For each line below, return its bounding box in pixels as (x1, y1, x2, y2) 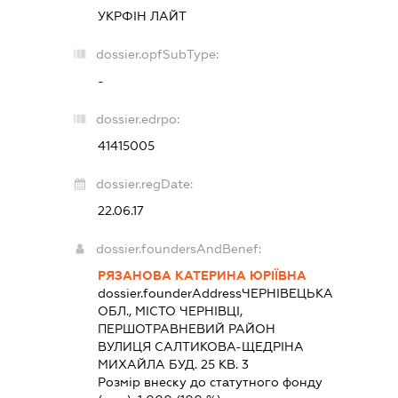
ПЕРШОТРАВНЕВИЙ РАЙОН (98, 322, 276, 337)
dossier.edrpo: (96, 112, 180, 127)
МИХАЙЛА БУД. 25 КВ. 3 (98, 357, 250, 372)
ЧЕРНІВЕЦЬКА (242, 286, 334, 301)
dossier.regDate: (96, 177, 194, 192)
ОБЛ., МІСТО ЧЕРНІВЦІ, (98, 304, 243, 319)
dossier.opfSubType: (96, 47, 219, 62)
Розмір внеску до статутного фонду (98, 375, 323, 390)
